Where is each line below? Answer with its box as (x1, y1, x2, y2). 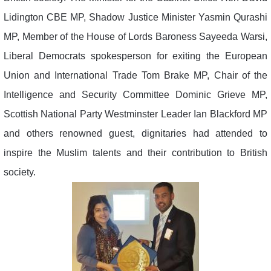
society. (4, 166, 36, 177)
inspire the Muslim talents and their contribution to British (4, 147, 267, 158)
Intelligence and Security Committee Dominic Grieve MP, (4, 89, 267, 100)
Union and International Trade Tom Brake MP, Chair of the (4, 70, 267, 80)
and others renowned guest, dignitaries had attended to (4, 128, 267, 139)
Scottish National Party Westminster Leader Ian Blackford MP (4, 108, 267, 119)
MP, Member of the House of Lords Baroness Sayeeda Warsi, (4, 31, 267, 42)
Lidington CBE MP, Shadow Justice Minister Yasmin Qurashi (4, 11, 267, 22)
